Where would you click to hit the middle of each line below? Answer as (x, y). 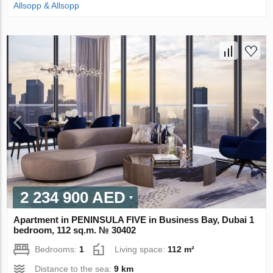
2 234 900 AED (73, 197)
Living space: (141, 249)
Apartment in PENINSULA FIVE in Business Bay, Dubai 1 (134, 219)
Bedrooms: (57, 249)
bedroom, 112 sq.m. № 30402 (75, 230)
